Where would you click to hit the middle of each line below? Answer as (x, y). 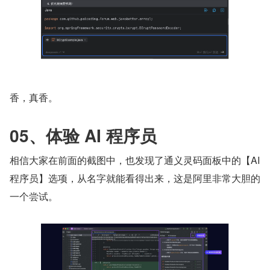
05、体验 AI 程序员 (83, 136)
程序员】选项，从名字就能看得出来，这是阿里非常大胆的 (135, 178)
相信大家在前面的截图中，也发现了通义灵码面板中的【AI (135, 160)
